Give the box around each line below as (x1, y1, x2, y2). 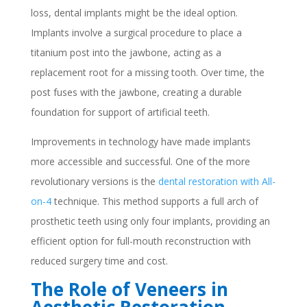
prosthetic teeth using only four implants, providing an (30, 214, 270, 228)
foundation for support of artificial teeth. (30, 106, 210, 119)
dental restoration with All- (158, 175, 275, 188)
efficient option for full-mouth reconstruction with (30, 234, 251, 247)
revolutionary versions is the (30, 175, 158, 188)
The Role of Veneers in (30, 277, 228, 302)
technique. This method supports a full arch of (51, 195, 258, 208)
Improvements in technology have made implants (30, 135, 251, 148)
